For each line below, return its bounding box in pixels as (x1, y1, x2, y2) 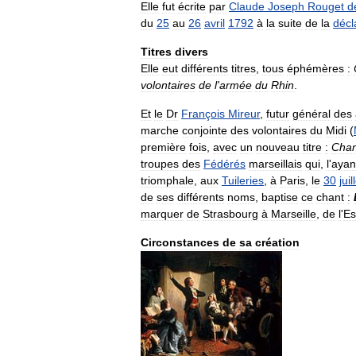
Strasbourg (203, 207, 258, 220)
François (181, 107, 225, 120)
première (141, 141, 186, 153)
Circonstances (141, 236, 219, 249)
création (255, 236, 300, 249)
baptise (261, 191, 298, 203)
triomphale (141, 174, 194, 187)
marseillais (249, 157, 302, 170)
